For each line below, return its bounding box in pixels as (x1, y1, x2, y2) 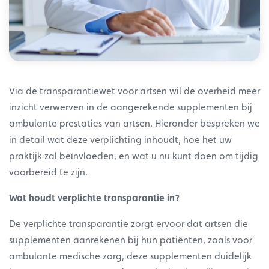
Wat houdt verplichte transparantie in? (9, 192, 180, 204)
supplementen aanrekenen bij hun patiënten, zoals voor (9, 234, 252, 246)
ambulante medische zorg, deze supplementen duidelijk (9, 250, 252, 262)
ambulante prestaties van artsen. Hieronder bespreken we (9, 118, 260, 130)
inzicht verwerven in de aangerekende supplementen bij (9, 101, 252, 113)
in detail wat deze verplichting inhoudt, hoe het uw (9, 134, 232, 146)
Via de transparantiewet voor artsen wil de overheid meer (9, 85, 260, 97)
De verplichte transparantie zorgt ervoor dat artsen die (9, 218, 248, 230)
